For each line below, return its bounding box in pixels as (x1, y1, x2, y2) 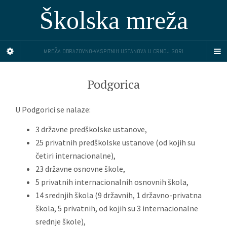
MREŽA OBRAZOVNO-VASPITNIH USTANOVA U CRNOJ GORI (44, 47, 183, 55)
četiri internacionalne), (35, 150, 116, 161)
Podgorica (87, 76, 140, 92)
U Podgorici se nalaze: (15, 104, 91, 115)
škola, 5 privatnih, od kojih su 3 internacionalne (35, 203, 198, 213)
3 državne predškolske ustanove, (35, 124, 147, 134)
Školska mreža (39, 6, 188, 34)
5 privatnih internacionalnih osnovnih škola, (35, 177, 188, 187)
